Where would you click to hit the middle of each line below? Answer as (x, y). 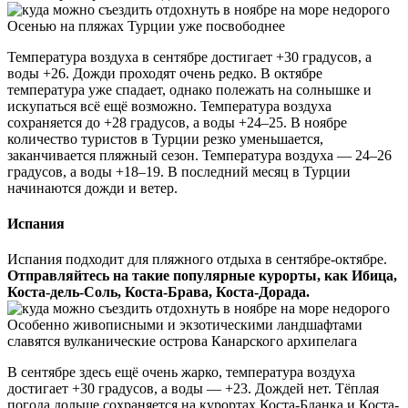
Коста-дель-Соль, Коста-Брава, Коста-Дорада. (158, 292)
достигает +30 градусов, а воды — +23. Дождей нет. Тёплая (193, 389)
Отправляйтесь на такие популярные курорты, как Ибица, (202, 276)
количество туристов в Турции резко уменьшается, (165, 138)
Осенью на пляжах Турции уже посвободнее (146, 25)
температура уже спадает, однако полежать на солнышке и (189, 89)
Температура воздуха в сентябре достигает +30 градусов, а (189, 56)
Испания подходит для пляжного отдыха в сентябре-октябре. (197, 260)
